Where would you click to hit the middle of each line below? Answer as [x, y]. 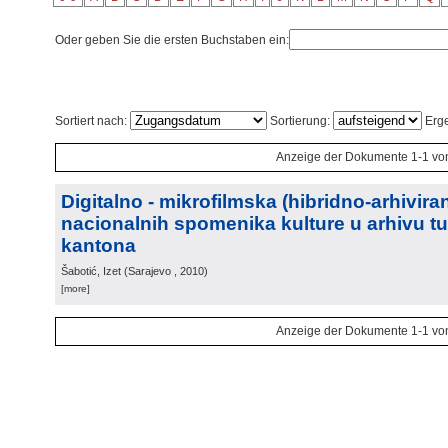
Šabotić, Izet [91, 271]
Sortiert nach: [92, 121]
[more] [75, 288]
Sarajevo [149, 271]
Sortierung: [300, 121]
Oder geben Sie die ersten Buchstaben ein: [172, 40]
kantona [98, 245]
